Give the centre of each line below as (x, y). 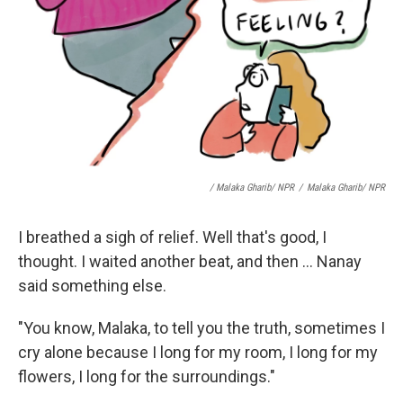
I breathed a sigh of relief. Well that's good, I (172, 237)
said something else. (92, 286)
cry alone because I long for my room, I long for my (198, 353)
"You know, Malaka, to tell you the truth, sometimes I (201, 328)
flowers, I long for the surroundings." (147, 377)
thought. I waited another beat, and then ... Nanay (190, 262)
